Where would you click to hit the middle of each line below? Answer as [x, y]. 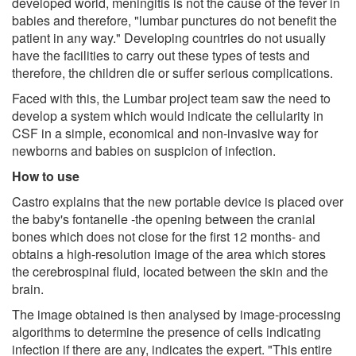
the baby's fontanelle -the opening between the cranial [164, 219]
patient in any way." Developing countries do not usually [169, 37]
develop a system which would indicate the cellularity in [168, 115]
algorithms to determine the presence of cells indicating [166, 331]
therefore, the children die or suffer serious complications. [172, 72]
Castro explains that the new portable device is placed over [178, 201]
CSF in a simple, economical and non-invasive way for [165, 133]
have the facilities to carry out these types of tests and [161, 55]
